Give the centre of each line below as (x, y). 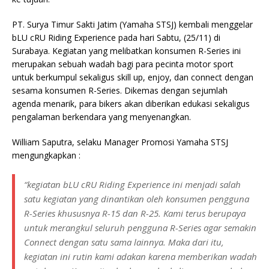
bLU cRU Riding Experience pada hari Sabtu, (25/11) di (116, 37)
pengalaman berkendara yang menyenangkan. (101, 116)
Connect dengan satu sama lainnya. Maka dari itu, (124, 242)
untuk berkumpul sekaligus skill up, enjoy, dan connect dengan (133, 77)
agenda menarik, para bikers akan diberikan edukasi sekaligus (131, 103)
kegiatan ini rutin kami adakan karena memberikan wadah (141, 256)
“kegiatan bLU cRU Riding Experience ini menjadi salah (132, 184)
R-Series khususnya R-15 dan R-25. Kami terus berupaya (135, 213)
